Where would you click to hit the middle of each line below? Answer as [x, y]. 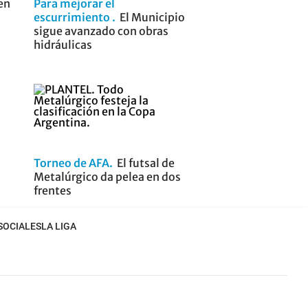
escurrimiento [73, 17]
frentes [52, 191]
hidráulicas [63, 44]
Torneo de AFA [71, 163]
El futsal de [145, 163]
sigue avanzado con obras [101, 31]
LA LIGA [58, 227]
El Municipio [152, 17]
